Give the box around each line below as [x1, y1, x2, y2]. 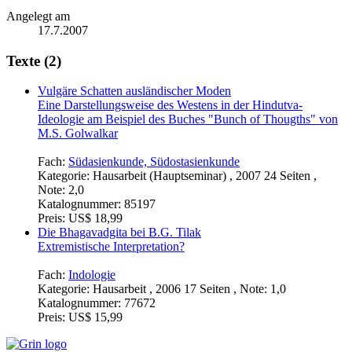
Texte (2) [6, 52, 61, 69]
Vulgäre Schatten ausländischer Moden [38, 84, 231, 98]
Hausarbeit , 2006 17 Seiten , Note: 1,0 [93, 282, 286, 296]
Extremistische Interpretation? [38, 240, 185, 254]
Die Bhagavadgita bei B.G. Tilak [38, 225, 201, 240]
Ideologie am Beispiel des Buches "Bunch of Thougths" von [38, 112, 338, 126]
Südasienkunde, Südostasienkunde [68, 155, 240, 169]
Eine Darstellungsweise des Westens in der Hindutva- [38, 98, 302, 112]
